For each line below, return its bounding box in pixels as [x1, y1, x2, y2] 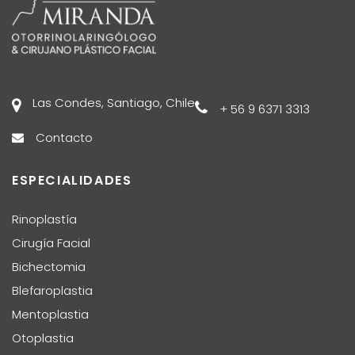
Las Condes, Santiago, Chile [32, 94, 195, 111]
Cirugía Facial [12, 234, 90, 251]
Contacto [36, 128, 93, 146]
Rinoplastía [12, 210, 77, 227]
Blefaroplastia [12, 281, 93, 299]
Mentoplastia [12, 305, 89, 323]
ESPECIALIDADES [12, 170, 132, 189]
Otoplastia [12, 329, 74, 346]
